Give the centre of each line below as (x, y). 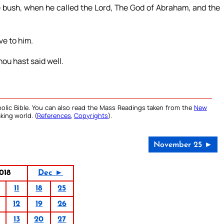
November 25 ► (183, 145)
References (54, 116)
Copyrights (91, 116)
